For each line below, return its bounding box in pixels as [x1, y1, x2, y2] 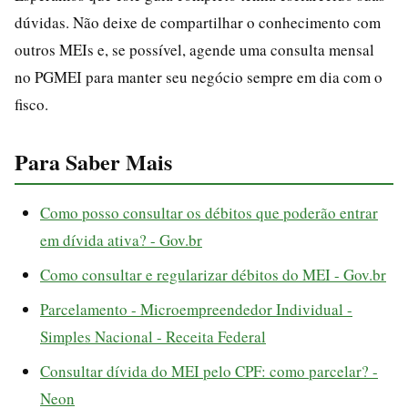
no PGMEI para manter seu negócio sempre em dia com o [15, 66, 382, 87]
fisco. [15, 93, 48, 115]
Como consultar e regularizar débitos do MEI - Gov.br [40, 263, 386, 285]
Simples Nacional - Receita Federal [40, 325, 266, 347]
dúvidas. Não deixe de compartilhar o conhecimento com [15, 11, 381, 33]
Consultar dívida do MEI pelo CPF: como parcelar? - [40, 360, 378, 382]
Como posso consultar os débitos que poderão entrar [40, 201, 378, 223]
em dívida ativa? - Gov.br [40, 229, 202, 250]
